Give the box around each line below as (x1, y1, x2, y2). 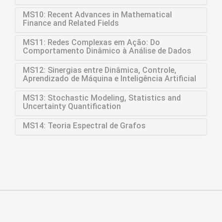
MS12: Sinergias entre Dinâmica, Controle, (23, 65, 176, 75)
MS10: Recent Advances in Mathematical (23, 10, 172, 19)
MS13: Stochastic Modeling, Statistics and (23, 93, 181, 103)
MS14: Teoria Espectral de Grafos (23, 121, 146, 130)
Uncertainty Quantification (23, 102, 121, 111)
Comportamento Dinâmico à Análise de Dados (23, 46, 191, 55)
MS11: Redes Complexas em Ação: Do (23, 38, 160, 47)
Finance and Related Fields (23, 18, 119, 28)
